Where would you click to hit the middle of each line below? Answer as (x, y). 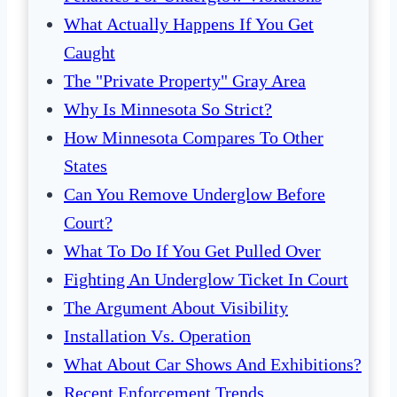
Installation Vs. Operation (157, 336)
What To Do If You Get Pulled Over (192, 251)
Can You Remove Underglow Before (195, 195)
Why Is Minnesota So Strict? (168, 109)
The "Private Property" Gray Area (185, 81)
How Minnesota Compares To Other (194, 138)
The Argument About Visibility (176, 308)
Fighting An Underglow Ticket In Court (206, 280)
